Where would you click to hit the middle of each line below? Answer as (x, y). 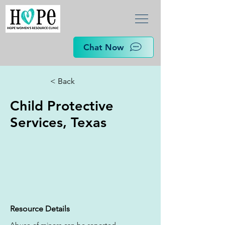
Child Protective (62, 106)
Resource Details (40, 209)
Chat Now (103, 47)
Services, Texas (58, 122)
